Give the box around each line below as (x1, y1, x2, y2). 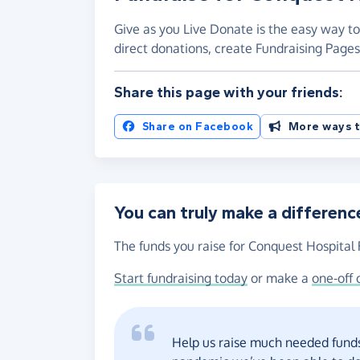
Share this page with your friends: (114, 84, 343, 102)
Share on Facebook (141, 120, 253, 134)
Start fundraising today (114, 270, 247, 287)
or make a (247, 270, 312, 287)
